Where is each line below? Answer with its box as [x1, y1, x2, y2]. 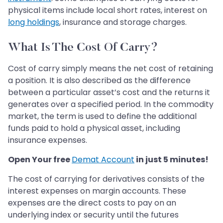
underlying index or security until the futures [8, 209, 179, 221]
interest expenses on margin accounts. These [8, 185, 186, 197]
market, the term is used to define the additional [8, 110, 197, 122]
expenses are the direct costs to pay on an [8, 197, 176, 209]
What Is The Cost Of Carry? [8, 41, 158, 54]
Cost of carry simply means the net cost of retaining [8, 62, 213, 74]
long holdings [8, 16, 59, 28]
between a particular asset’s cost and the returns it [8, 86, 210, 98]
